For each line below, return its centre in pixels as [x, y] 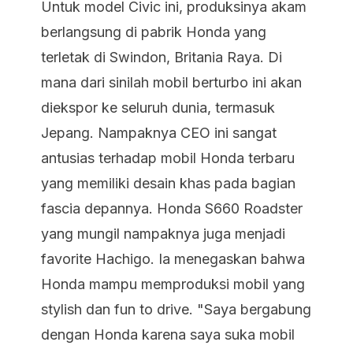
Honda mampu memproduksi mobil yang [173, 284]
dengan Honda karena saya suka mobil [168, 334]
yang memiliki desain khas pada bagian [168, 183]
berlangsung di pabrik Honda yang [154, 32]
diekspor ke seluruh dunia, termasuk [158, 108]
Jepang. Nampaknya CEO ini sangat [159, 133]
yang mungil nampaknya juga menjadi [163, 234]
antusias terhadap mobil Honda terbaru [168, 158]
